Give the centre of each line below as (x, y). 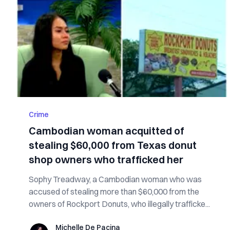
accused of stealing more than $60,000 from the (114, 191)
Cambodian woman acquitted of (107, 131)
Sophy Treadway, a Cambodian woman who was (115, 179)
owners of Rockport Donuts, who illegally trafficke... (119, 204)
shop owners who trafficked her (106, 159)
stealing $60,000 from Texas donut (113, 145)
